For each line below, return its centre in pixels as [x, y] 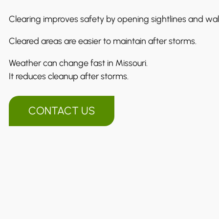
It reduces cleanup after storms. [69, 76]
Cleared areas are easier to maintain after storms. [103, 41]
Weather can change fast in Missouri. [78, 63]
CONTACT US [62, 110]
